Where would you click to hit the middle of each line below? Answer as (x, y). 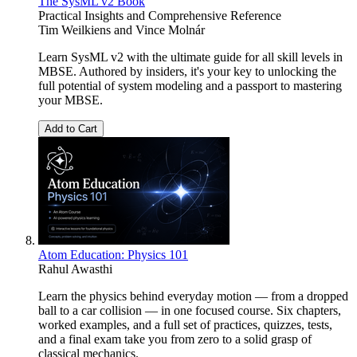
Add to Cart (71, 128)
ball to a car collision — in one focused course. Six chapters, (190, 310)
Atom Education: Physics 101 (113, 254)
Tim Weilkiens (75, 29)
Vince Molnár (170, 29)
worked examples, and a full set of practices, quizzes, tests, (185, 324)
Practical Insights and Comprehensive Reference (160, 15)
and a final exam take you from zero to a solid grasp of (175, 339)
